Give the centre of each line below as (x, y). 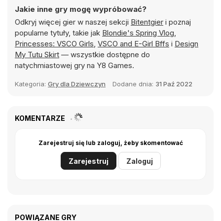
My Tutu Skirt (37, 55)
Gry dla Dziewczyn (77, 84)
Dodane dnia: (134, 84)
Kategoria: (31, 84)
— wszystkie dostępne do (105, 55)
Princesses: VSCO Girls (54, 44)
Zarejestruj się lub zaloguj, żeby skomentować (110, 143)
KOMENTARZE (41, 118)
